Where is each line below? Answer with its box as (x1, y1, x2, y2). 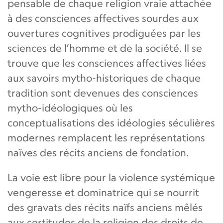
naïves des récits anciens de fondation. (7, 146, 189, 159)
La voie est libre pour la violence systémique (7, 171, 215, 184)
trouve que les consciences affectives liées (7, 56, 206, 69)
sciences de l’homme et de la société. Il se (7, 41, 202, 54)
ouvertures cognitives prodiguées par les (7, 26, 201, 39)
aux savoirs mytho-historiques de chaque (7, 71, 201, 84)
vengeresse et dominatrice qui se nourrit (7, 186, 199, 199)
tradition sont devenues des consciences (7, 86, 198, 99)
